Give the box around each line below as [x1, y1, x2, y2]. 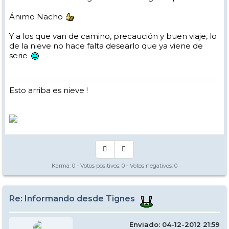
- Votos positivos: [75, 162, 122, 169]
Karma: [52, 162, 72, 169]
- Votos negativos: [125, 162, 174, 169]
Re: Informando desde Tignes [9, 194, 137, 204]
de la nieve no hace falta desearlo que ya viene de [9, 40, 203, 51]
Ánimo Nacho [9, 11, 65, 21]
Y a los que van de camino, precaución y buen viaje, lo [9, 31, 217, 41]
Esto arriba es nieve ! [9, 85, 88, 95]
